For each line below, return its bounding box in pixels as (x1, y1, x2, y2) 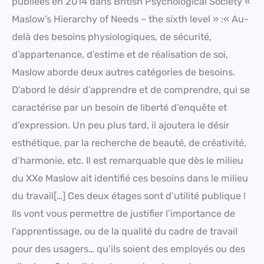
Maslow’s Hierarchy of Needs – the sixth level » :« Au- (12, 13, 249, 25)
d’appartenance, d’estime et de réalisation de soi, (12, 48, 228, 60)
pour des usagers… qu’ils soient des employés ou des (12, 243, 245, 255)
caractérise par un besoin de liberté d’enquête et (12, 101, 227, 113)
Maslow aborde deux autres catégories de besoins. (12, 66, 235, 78)
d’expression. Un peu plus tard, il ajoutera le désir (12, 119, 229, 131)
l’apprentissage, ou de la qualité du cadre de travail (12, 225, 237, 237)
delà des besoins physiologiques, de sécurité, (12, 31, 212, 42)
